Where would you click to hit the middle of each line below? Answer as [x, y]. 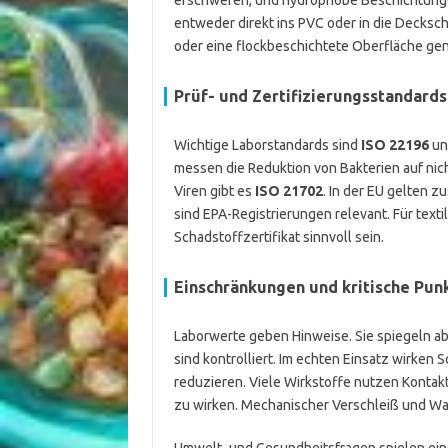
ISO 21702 [288, 191]
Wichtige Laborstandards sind [267, 145]
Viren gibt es [214, 191]
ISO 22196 [394, 145]
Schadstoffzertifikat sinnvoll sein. [278, 237]
